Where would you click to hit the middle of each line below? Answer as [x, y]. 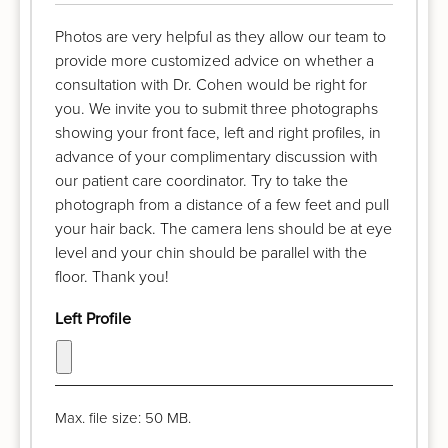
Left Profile [93, 319]
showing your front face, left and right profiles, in [218, 132]
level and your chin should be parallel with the [211, 252]
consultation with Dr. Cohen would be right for [211, 84]
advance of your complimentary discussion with [216, 156]
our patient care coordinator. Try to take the [201, 180]
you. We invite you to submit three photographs [216, 108]
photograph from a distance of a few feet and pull [222, 204]
